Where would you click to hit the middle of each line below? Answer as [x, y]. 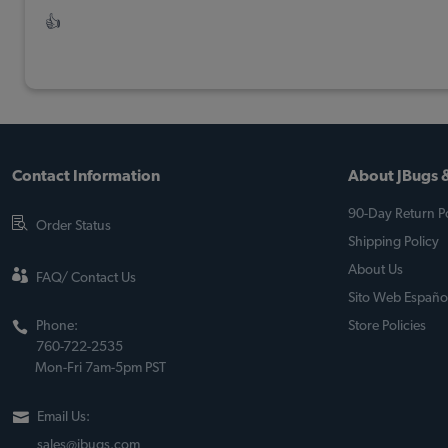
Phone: [57, 326]
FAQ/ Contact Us [86, 278]
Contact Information [86, 176]
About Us [375, 270]
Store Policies [387, 326]
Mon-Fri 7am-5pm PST [100, 368]
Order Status [73, 226]
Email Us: [63, 417]
